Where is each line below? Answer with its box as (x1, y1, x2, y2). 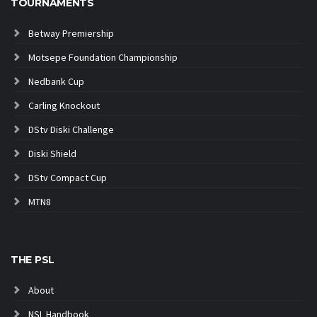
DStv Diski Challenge (28, 123, 114, 137)
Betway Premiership (28, 27, 114, 40)
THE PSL (11, 253, 55, 267)
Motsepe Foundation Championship (28, 51, 178, 64)
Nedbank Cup (28, 75, 84, 88)
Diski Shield (28, 147, 76, 161)
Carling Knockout (28, 99, 100, 113)
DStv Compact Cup (28, 171, 107, 185)
